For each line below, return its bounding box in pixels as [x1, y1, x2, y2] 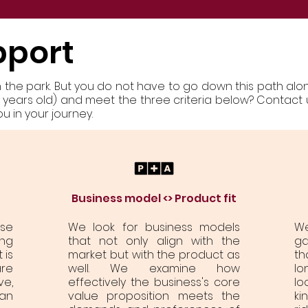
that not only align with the [68, 233, 240, 249]
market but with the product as [68, 247, 240, 263]
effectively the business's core [68, 274, 240, 290]
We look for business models [68, 219, 240, 235]
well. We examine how [68, 261, 240, 276]
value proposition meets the [68, 288, 240, 304]
